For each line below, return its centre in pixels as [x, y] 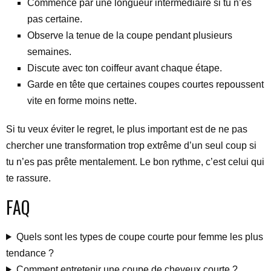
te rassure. [28, 178]
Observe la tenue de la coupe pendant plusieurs [130, 35]
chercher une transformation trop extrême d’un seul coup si [131, 145]
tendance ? [30, 253]
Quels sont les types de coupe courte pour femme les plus [139, 237]
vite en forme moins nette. [82, 100]
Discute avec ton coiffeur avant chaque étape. [125, 68]
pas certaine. [55, 19]
